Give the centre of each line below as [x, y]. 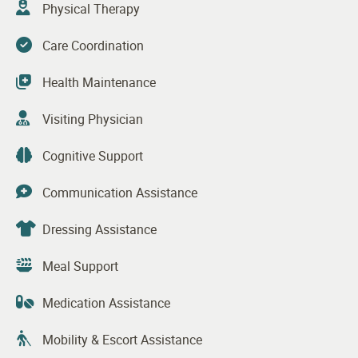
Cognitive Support [93, 155]
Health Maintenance [99, 82]
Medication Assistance [106, 302]
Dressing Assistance [99, 229]
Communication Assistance [120, 192]
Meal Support [80, 266]
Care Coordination [93, 45]
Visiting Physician [93, 119]
